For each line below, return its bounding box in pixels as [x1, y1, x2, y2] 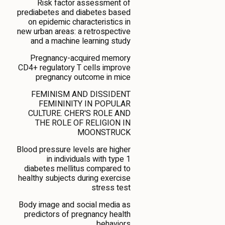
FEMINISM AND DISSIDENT [31, 88, 131, 100]
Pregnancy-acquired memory [30, 52, 131, 64]
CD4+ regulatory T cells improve [18, 61, 131, 74]
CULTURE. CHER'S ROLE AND [28, 107, 131, 120]
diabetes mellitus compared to [24, 162, 131, 175]
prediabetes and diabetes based [17, 6, 131, 19]
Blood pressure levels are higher [17, 143, 131, 156]
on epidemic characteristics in [28, 16, 131, 28]
